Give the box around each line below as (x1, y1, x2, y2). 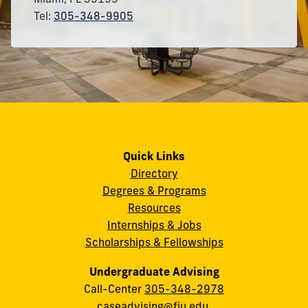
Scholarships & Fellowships (85, 235, 223, 250)
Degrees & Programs (102, 184, 206, 198)
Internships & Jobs (107, 218, 201, 232)
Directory (130, 166, 178, 181)
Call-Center (84, 281, 144, 296)
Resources (127, 201, 181, 215)
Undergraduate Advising (89, 264, 219, 278)
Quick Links (123, 149, 185, 164)
